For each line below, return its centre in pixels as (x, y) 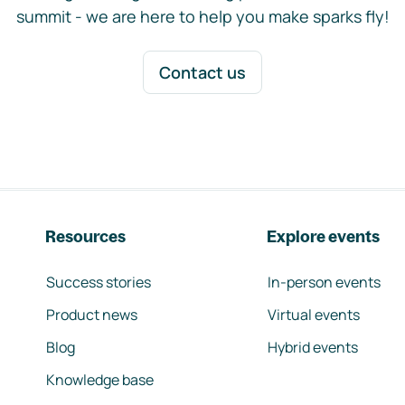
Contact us (202, 72)
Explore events (323, 236)
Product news (92, 315)
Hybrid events (313, 347)
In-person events (324, 282)
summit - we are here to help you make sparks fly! (202, 16)
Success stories (99, 282)
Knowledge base (100, 380)
